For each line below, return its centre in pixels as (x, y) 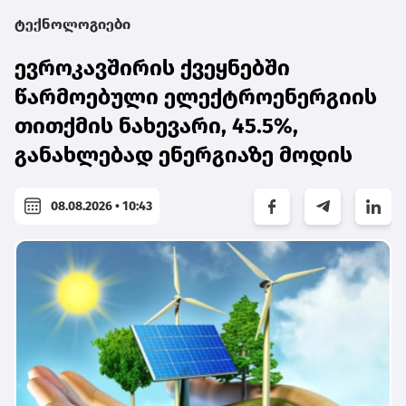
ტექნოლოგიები (72, 24)
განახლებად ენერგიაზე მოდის (184, 155)
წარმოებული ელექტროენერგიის (196, 97)
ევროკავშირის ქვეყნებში (152, 68)
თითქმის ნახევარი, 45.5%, (156, 126)
